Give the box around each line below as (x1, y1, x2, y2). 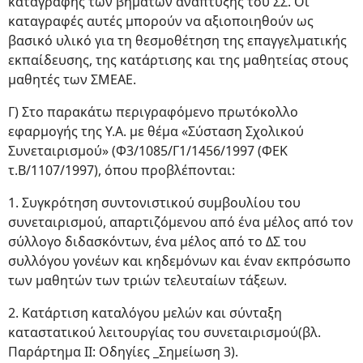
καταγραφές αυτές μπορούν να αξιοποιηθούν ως (8, 12, 314, 30)
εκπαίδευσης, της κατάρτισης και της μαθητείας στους (8, 51, 348, 69)
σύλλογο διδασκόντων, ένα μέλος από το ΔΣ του (8, 233, 306, 250)
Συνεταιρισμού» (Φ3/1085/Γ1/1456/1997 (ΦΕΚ (8, 142, 288, 160)
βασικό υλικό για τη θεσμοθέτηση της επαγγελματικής (8, 32, 347, 49)
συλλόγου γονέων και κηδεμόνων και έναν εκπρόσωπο (8, 252, 351, 270)
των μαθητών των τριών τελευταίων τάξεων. (8, 271, 287, 289)
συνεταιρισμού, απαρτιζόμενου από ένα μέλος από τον (8, 213, 353, 231)
